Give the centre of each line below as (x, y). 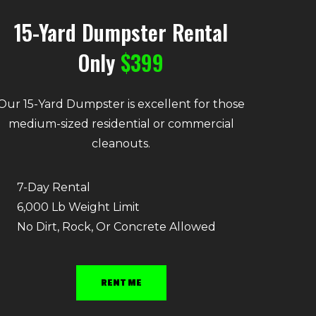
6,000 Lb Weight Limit (78, 207)
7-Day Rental (53, 187)
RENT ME (121, 282)
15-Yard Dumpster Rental (121, 32)
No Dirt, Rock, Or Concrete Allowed (116, 226)
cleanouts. (121, 143)
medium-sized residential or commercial (121, 123)
